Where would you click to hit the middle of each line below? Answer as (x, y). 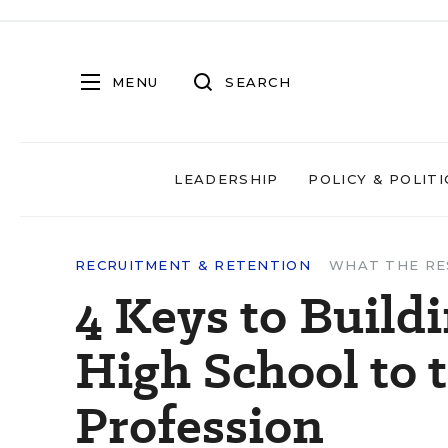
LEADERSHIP (226, 179)
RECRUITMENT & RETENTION (193, 265)
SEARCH (258, 81)
